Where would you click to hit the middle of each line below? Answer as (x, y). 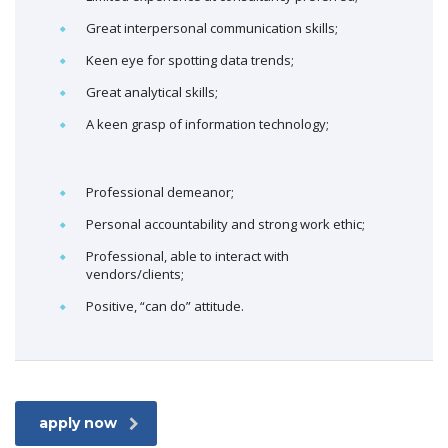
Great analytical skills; (152, 92)
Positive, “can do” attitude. (165, 306)
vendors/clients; (135, 274)
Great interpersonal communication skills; (212, 28)
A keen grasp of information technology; (207, 124)
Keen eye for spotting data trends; (190, 60)
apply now (78, 423)
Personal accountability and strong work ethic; (225, 224)
